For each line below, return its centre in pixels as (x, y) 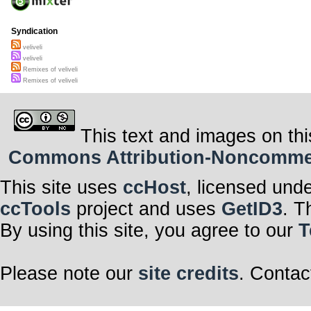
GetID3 (252, 209)
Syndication (34, 32)
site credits (188, 273)
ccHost (154, 187)
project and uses (146, 209)
